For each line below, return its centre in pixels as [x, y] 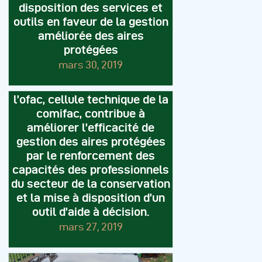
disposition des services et [91, 8]
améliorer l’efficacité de [91, 128]
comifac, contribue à [91, 114]
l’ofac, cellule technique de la [91, 100]
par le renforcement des [91, 156]
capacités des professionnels [91, 170]
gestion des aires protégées [91, 142]
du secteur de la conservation [91, 184]
